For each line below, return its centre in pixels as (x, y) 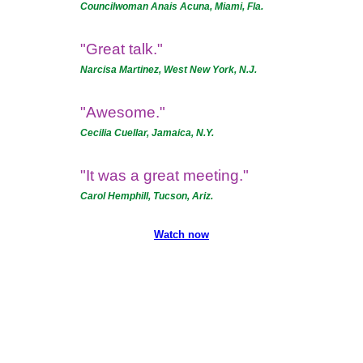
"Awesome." (123, 112)
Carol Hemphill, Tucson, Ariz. (147, 196)
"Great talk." (122, 49)
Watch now (181, 235)
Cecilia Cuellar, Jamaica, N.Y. (147, 133)
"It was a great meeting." (164, 175)
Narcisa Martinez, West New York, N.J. (169, 70)
